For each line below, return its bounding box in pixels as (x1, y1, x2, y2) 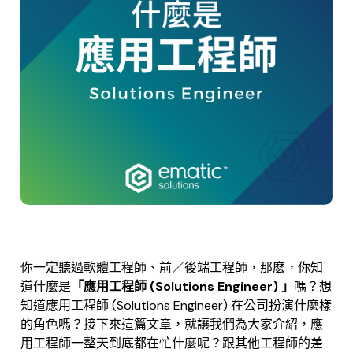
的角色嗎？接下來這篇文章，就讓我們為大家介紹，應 (20, 315, 323, 333)
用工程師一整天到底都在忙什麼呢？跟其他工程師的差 (20, 334, 323, 351)
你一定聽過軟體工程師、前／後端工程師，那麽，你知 (20, 258, 323, 276)
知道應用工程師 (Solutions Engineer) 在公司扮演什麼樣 (20, 296, 332, 314)
